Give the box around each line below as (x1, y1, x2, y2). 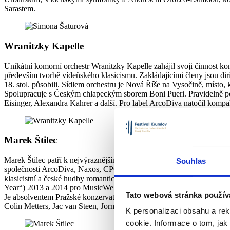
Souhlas (176, 157, 206, 166)
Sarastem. (4, 4, 35, 13)
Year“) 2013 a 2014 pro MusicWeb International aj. (4, 183, 170, 192)
